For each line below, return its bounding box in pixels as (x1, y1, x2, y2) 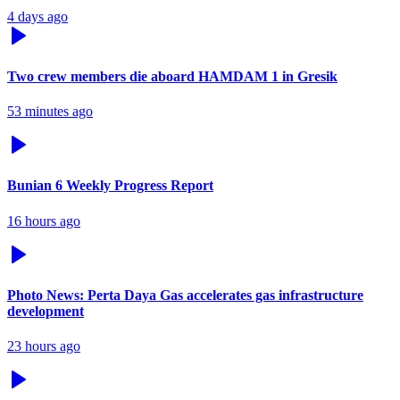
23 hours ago (7, 338, 80, 354)
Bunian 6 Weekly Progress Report (7, 178, 213, 194)
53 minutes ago (7, 104, 93, 120)
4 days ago (7, 8, 68, 24)
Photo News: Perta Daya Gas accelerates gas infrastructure (7, 287, 363, 303)
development (7, 303, 84, 319)
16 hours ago (7, 212, 80, 229)
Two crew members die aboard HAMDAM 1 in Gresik (7, 68, 337, 84)
